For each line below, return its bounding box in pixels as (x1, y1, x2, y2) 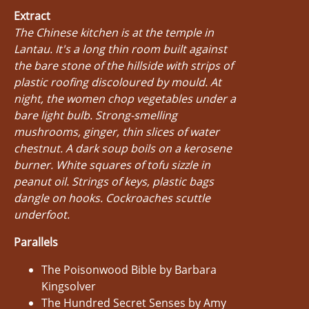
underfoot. (14, 206, 70, 222)
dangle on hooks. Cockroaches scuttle (14, 190, 210, 206)
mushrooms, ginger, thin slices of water (14, 123, 219, 139)
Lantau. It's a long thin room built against (14, 41, 227, 57)
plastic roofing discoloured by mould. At (14, 74, 221, 90)
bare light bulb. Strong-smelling (14, 107, 177, 123)
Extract (14, 8, 50, 23)
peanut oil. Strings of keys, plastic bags (14, 173, 214, 189)
